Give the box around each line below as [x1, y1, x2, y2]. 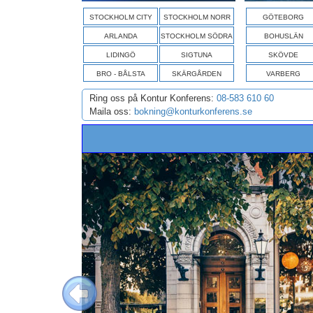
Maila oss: [89, 106, 134, 117]
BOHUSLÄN [263, 32, 303, 40]
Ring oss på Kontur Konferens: [89, 93, 217, 103]
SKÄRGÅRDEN [172, 70, 221, 78]
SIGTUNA [181, 51, 212, 59]
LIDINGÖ [105, 51, 136, 59]
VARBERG [266, 70, 300, 78]
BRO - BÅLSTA [96, 70, 145, 78]
